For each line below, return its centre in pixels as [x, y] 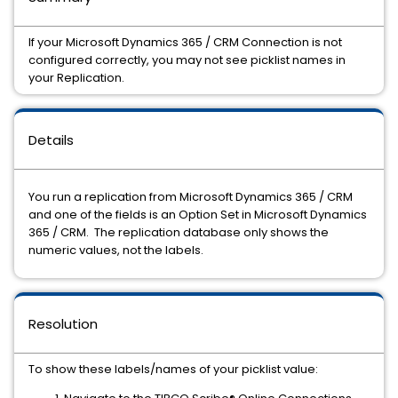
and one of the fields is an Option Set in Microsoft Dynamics [198, 215]
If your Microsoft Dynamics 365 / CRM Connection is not [185, 42]
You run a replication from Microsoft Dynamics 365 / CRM [191, 197]
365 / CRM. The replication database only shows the [179, 232]
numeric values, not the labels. [116, 250]
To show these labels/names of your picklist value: [173, 369]
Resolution [63, 324]
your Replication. [76, 78]
